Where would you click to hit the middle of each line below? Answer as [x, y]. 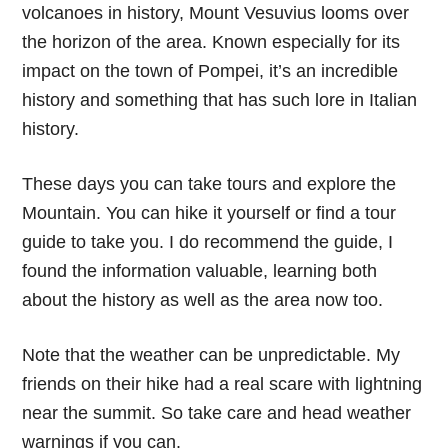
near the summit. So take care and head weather [217, 413]
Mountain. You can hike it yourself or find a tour [209, 213]
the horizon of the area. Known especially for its [211, 42]
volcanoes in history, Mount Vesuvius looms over [216, 13]
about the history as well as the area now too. [203, 300]
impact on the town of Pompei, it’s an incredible [210, 71]
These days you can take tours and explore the [209, 184]
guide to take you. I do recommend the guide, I [208, 242]
